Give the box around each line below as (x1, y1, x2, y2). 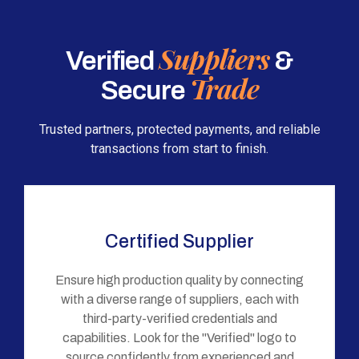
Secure (100, 75, 190, 105)
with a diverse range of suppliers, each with (60, 292, 299, 306)
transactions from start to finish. (91, 140, 268, 156)
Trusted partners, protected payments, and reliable (38, 121, 321, 137)
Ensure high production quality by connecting (55, 272, 304, 287)
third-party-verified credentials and (82, 311, 277, 325)
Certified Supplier (105, 231, 254, 252)
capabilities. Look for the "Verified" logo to (63, 330, 296, 345)
